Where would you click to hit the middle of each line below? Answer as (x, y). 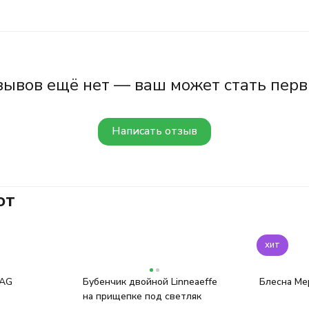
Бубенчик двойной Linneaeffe (150, 282)
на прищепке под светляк (142, 296)
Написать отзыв (154, 131)
